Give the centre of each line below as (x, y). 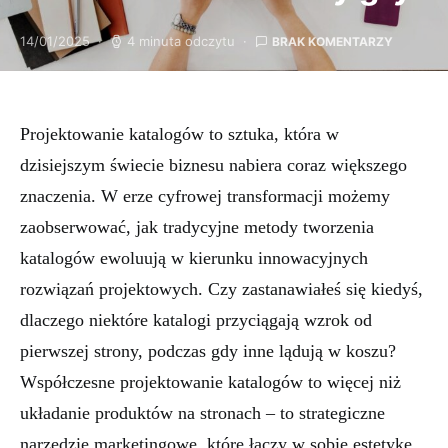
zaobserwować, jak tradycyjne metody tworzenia (197, 227)
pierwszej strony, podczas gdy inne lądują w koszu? (208, 351)
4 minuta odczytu (181, 41)
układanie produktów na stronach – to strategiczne (202, 413)
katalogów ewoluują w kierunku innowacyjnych (194, 258)
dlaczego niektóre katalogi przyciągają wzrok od (196, 320)
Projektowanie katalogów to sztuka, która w (179, 134)
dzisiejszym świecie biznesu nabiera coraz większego (213, 165)
